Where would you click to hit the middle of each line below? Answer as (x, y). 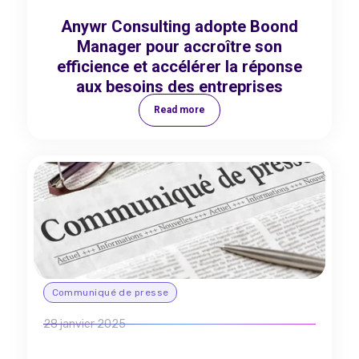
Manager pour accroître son (179, 46)
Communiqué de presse (110, 292)
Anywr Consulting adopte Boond (179, 26)
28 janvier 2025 (84, 324)
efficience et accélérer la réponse (179, 67)
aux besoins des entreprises (179, 87)
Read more (179, 110)
